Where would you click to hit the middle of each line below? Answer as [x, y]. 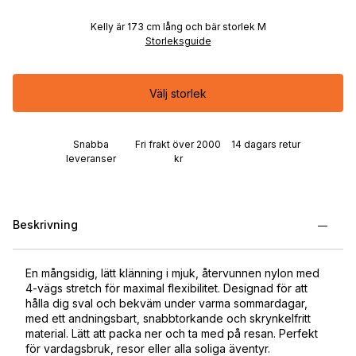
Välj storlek [178, 93]
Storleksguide [178, 41]
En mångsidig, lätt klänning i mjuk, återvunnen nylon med [172, 273]
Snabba [91, 144]
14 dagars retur [265, 144]
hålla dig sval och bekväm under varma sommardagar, [166, 303]
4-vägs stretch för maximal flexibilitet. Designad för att [166, 288]
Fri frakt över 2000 [178, 144]
